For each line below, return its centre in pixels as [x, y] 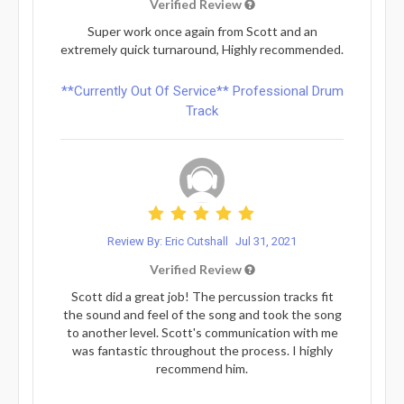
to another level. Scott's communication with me [202, 332]
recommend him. [202, 368]
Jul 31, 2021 [266, 241]
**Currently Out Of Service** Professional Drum [202, 91]
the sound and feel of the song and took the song [202, 314]
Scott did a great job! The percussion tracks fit [202, 296]
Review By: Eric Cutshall [169, 241]
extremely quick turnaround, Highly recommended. [202, 49]
